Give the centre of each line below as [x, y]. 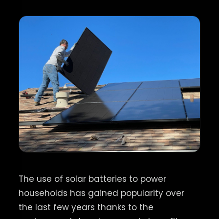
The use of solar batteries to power [92, 179]
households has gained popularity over [101, 193]
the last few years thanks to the [86, 207]
